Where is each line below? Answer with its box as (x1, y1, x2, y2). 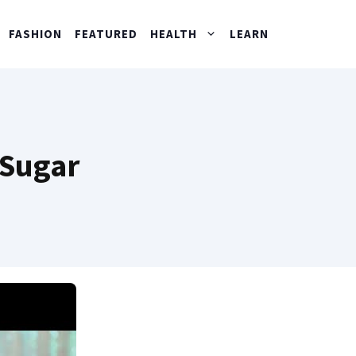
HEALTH (150, 26, 197, 41)
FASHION (9, 26, 62, 41)
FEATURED (75, 26, 137, 41)
